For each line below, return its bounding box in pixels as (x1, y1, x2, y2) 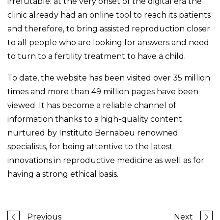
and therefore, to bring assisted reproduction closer (7, 24, 210, 34)
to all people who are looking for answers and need (7, 38, 209, 48)
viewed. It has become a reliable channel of (7, 101, 176, 110)
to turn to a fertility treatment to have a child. (7, 52, 186, 61)
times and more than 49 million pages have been (7, 87, 198, 97)
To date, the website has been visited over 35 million (7, 73, 210, 83)
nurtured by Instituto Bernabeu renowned (7, 128, 178, 138)
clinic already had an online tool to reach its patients (7, 10, 211, 20)
